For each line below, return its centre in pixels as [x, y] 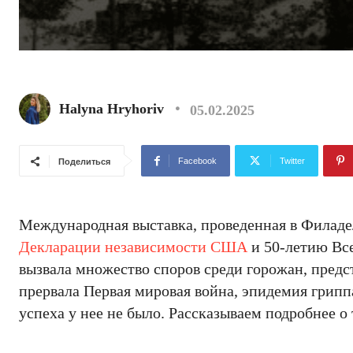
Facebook [197, 161]
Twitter [292, 161]
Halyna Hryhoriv [111, 109]
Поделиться [84, 162]
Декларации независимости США [133, 247]
